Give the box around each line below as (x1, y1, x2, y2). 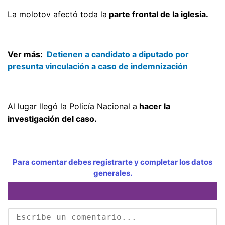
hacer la (137, 101, 170, 111)
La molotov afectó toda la (8, 9, 107, 19)
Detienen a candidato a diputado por (47, 49, 189, 59)
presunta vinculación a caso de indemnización (8, 61, 190, 71)
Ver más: (8, 49, 45, 59)
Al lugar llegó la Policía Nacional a (8, 101, 137, 111)
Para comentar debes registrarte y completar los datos (13, 157, 212, 167)
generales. (93, 168, 132, 178)
